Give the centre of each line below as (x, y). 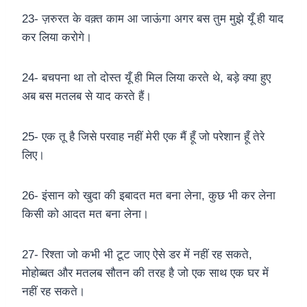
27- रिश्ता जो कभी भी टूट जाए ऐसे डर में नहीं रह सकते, (137, 255)
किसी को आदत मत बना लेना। (85, 214)
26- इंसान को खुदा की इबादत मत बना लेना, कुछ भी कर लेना (149, 196)
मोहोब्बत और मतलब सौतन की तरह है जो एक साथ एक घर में (145, 273)
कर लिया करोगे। (57, 38)
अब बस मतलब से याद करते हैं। (87, 97)
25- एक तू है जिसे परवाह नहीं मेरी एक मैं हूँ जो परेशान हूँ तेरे (143, 137)
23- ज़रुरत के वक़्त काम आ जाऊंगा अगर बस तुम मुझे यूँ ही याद (153, 19)
